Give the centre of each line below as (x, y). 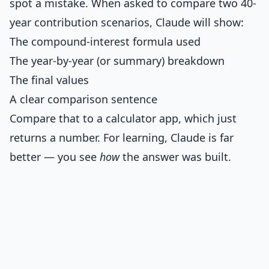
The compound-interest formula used (105, 41)
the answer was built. (175, 157)
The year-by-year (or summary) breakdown (117, 61)
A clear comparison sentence (83, 99)
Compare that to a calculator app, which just (123, 118)
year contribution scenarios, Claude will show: (127, 22)
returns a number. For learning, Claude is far (122, 138)
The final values (49, 80)
